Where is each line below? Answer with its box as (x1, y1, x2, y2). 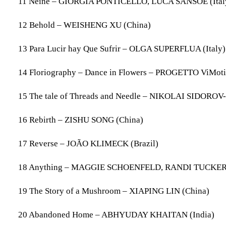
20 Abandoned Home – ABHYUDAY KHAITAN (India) (18, 210, 214, 219)
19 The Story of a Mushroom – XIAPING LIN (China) (18, 186, 209, 196)
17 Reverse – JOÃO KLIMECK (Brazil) (18, 139, 158, 148)
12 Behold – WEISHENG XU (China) (18, 20, 151, 30)
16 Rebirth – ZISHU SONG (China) (18, 115, 143, 125)
